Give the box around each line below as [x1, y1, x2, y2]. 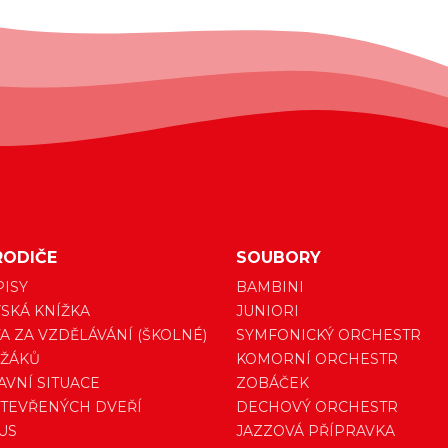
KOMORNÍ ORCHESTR [236, 350, 398, 369]
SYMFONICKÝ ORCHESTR [236, 326, 421, 345]
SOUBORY [236, 248, 321, 268]
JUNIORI [236, 302, 299, 321]
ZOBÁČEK [236, 374, 309, 393]
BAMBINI [236, 278, 304, 297]
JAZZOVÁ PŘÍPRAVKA [236, 422, 395, 441]
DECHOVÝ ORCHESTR [236, 398, 398, 417]
